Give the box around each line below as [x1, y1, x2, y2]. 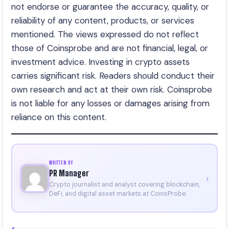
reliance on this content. [11, 111, 106, 123]
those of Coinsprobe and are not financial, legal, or [11, 42, 208, 54]
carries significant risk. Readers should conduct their [11, 70, 215, 81]
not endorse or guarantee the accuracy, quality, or [11, 1, 209, 12]
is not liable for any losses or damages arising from [11, 98, 210, 109]
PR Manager [49, 168, 89, 178]
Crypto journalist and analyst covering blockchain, [49, 180, 200, 189]
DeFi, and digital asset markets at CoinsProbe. [49, 189, 187, 198]
